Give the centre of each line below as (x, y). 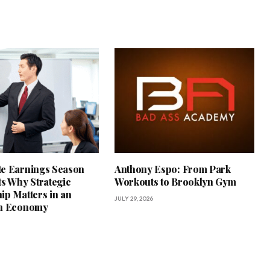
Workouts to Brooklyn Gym (175, 181)
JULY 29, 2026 (134, 198)
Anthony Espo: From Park (173, 169)
